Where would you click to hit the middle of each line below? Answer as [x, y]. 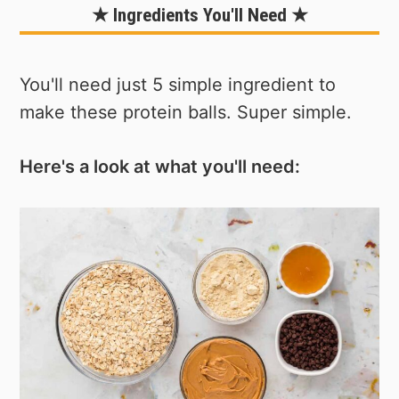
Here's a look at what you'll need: [160, 166]
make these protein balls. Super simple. [186, 112]
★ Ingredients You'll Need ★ [199, 16]
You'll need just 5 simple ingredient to [178, 84]
